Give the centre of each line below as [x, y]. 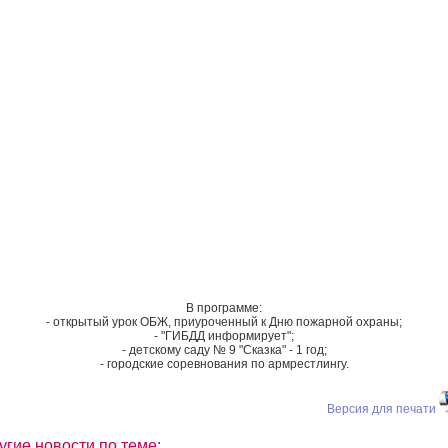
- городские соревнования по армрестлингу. [224, 363]
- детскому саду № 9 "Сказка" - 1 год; [224, 349]
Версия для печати [381, 408]
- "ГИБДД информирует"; [224, 335]
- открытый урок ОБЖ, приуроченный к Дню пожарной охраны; [224, 321]
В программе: [224, 307]
